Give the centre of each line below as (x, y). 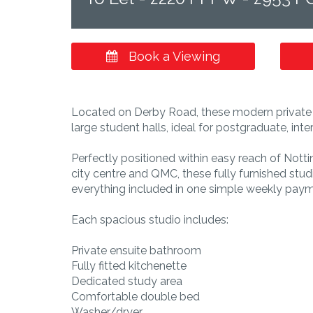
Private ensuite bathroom (136, 250)
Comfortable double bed (136, 296)
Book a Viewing (172, 56)
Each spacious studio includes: (150, 219)
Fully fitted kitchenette (129, 265)
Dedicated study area (127, 281)
